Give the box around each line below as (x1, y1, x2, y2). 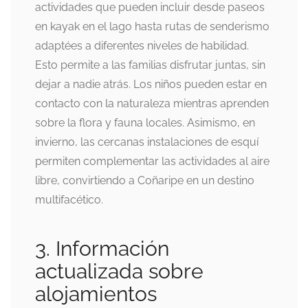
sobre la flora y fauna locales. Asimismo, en (35, 115, 255, 129)
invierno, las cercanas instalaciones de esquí (35, 135, 258, 148)
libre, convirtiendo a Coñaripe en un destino (35, 173, 254, 187)
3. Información (35, 236, 169, 261)
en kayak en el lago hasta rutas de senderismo (35, 19, 269, 33)
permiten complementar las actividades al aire (35, 154, 269, 168)
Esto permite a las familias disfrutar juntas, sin (35, 58, 265, 71)
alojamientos (35, 281, 157, 306)
